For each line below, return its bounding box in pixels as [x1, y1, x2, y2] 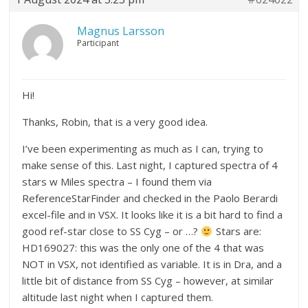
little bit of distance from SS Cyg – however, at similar [22, 274, 274, 288]
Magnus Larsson [77, 23, 165, 39]
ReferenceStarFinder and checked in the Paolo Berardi [22, 191, 278, 206]
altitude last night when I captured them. [22, 290, 214, 305]
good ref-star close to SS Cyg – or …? [22, 224, 201, 239]
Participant [77, 37, 120, 49]
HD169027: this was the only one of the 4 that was [22, 241, 265, 255]
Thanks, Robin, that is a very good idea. [22, 115, 208, 129]
